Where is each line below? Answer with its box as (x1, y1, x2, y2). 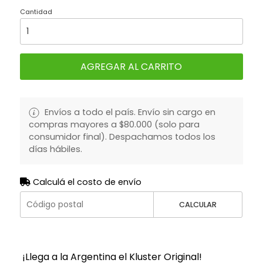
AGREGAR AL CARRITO (80, 59, 183, 73)
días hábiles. (28, 143, 82, 155)
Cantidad (19, 6, 52, 16)
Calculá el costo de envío (30, 176, 141, 188)
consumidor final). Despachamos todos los (28, 130, 215, 143)
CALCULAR (179, 199, 217, 210)
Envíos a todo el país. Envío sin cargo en (42, 106, 215, 118)
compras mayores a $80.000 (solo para (28, 118, 200, 130)
